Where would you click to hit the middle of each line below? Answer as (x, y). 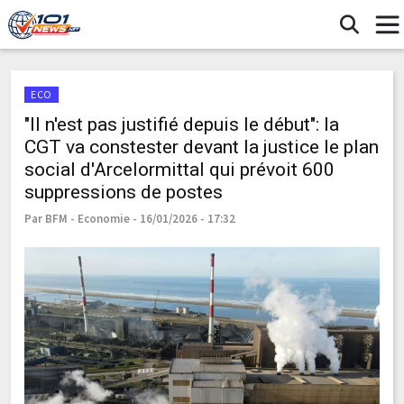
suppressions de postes (124, 192)
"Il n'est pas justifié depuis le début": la (182, 124)
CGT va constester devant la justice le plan (202, 147)
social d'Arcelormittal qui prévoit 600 (179, 170)
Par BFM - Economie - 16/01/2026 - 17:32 (130, 219)
